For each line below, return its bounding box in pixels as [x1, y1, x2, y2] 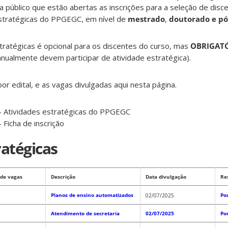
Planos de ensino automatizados [51, 191, 133, 199]
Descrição [51, 173, 75, 181]
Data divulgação [146, 173, 186, 181]
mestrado [128, 14, 165, 24]
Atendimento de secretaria [51, 210, 120, 217]
